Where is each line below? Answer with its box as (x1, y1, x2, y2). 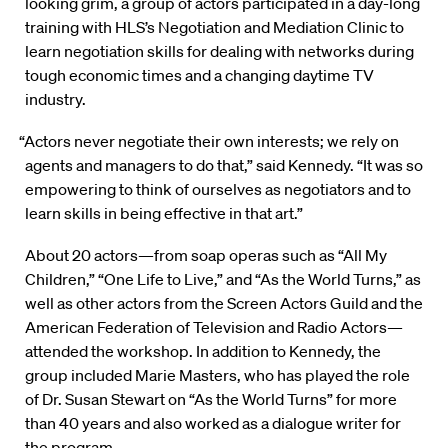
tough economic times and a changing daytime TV (25, 65, 374, 86)
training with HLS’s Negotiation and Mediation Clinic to (25, 17, 404, 38)
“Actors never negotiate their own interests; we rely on (19, 131, 400, 152)
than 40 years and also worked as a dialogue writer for (25, 413, 401, 434)
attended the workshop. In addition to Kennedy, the (25, 341, 381, 362)
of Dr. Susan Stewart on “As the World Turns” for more (25, 389, 397, 410)
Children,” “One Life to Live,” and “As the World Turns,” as (25, 269, 421, 290)
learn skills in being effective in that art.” (25, 203, 303, 224)
